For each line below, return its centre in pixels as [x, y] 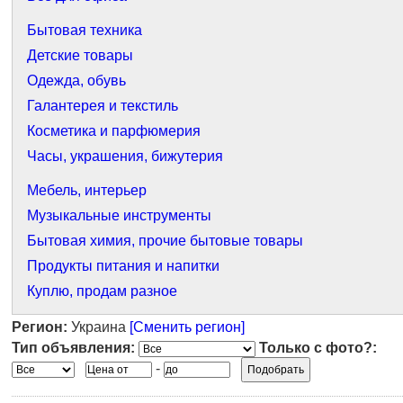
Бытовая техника [85, 30]
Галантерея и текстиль [103, 106]
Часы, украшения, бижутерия [125, 156]
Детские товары [80, 55]
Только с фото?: [318, 348]
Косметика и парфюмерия [114, 131]
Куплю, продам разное [102, 291]
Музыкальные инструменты [119, 215]
